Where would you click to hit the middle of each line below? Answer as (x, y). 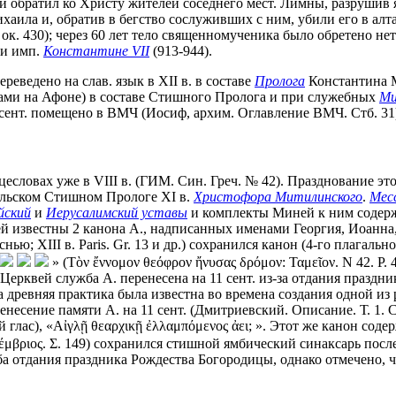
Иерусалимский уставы (117, 213)
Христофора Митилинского (278, 197)
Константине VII (96, 50)
